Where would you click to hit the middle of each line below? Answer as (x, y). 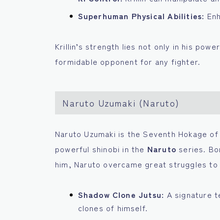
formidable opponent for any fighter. (128, 62)
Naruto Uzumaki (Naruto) (121, 103)
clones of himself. (113, 208)
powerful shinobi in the (101, 149)
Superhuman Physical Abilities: (141, 16)
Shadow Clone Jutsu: (121, 195)
